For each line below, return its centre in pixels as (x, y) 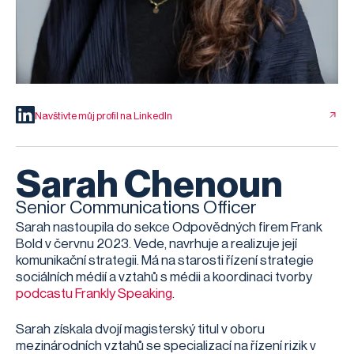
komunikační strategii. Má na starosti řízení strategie (165, 260)
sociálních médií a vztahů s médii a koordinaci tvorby (164, 277)
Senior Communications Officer (136, 207)
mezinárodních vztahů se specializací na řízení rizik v (166, 346)
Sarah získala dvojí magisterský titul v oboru (140, 329)
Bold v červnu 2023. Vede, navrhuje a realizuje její (156, 244)
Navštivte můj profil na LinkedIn (104, 116)
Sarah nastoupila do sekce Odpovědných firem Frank (169, 227)
